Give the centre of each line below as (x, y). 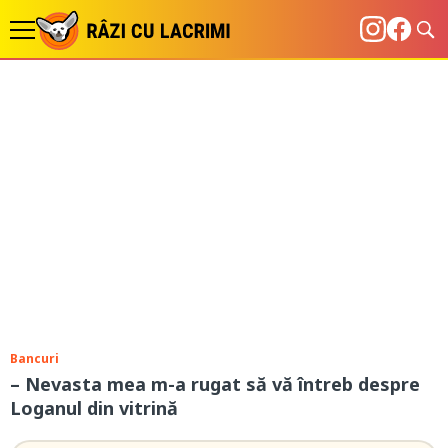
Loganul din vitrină (94, 408)
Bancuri (34, 358)
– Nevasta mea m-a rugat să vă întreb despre (215, 384)
